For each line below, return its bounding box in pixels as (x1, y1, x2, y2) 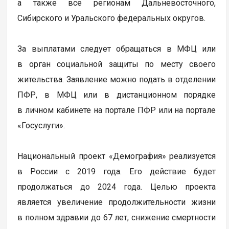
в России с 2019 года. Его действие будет (17, 166, 216, 176)
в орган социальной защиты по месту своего (17, 59, 216, 69)
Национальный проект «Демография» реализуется (17, 151, 216, 161)
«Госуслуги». (17, 120, 67, 130)
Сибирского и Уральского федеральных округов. (17, 13, 206, 23)
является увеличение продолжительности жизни (17, 197, 216, 207)
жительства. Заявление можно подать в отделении (17, 74, 216, 84)
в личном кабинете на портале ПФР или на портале (17, 105, 216, 115)
